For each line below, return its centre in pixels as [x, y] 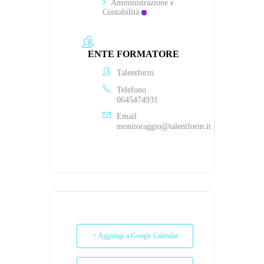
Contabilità [121, 12]
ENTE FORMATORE [133, 54]
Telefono [131, 90]
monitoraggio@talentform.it [164, 126]
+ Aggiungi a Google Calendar [135, 236]
